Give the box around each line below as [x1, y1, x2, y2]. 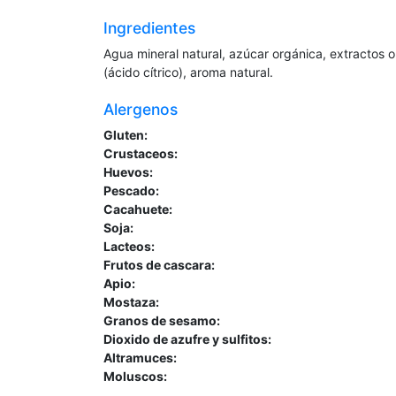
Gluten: [103, 127, 148, 142]
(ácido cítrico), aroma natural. [103, 65, 273, 80]
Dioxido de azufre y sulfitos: [103, 331, 271, 346]
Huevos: [103, 164, 153, 179]
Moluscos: [103, 369, 167, 384]
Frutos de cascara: [103, 257, 215, 272]
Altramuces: [103, 350, 177, 365]
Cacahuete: [103, 202, 172, 217]
